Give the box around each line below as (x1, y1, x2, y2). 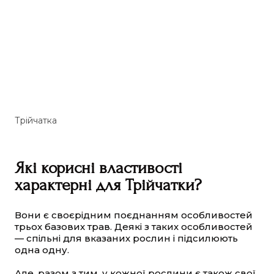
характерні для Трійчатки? (15, 176, 201, 195)
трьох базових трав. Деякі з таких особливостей (15, 221, 253, 233)
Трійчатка (15, 115, 57, 127)
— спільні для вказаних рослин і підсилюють (15, 232, 238, 245)
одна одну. (15, 244, 69, 256)
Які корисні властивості (15, 158, 182, 178)
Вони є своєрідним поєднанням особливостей (15, 209, 253, 221)
